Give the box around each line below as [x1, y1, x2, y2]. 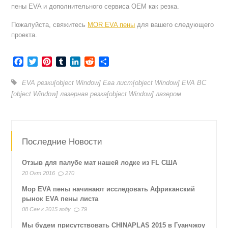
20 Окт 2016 [22, 169, 55, 176]
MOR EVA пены [88, 20, 135, 28]
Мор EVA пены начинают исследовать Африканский [22, 185, 195, 193]
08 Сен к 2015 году [22, 206, 71, 212]
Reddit [95, 56, 119, 66]
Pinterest [52, 56, 84, 66]
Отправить [109, 56, 150, 66]
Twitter [38, 56, 62, 66]
